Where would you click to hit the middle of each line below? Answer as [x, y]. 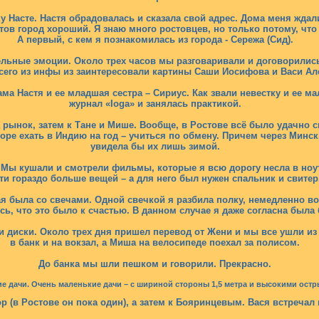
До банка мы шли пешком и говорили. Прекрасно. [155, 264]
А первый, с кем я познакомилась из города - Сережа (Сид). [155, 40]
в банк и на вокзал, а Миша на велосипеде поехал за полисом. [155, 242]
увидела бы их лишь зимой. [155, 146]
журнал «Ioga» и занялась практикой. [155, 104]
